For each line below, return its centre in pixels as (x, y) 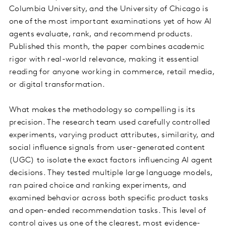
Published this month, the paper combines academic (107, 47)
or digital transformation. (57, 85)
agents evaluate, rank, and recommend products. (101, 35)
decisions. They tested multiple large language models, (111, 173)
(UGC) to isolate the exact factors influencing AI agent (111, 161)
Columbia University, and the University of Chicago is (109, 9)
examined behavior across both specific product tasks (109, 199)
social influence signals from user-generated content (107, 148)
